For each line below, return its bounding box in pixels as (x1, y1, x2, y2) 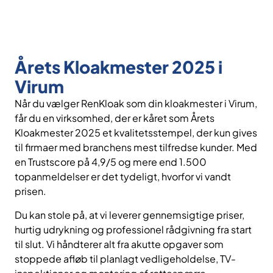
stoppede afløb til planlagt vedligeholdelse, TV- (15, 252, 236, 265)
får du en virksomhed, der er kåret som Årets (15, 112, 214, 125)
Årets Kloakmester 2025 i (15, 56, 222, 78)
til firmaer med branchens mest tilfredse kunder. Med (15, 141, 257, 154)
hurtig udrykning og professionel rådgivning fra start (15, 222, 252, 236)
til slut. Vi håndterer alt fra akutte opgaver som (15, 237, 224, 250)
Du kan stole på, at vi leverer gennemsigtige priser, (15, 208, 244, 221)
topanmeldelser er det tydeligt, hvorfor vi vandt (15, 170, 231, 183)
